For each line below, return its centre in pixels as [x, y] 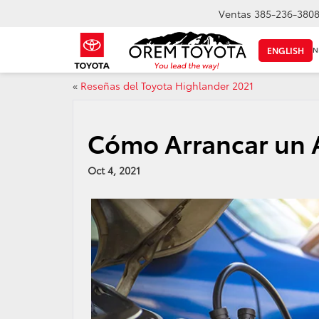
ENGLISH [286, 51]
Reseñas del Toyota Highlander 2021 [167, 85]
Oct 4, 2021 [114, 170]
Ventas [235, 14]
